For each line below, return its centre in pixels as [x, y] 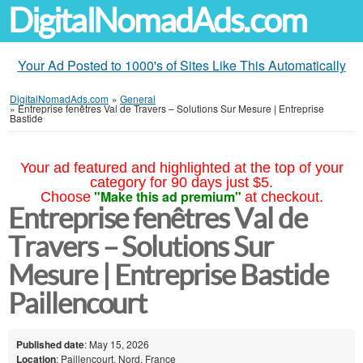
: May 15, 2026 [117, 344]
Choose [65, 197]
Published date [50, 344]
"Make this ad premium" [167, 196]
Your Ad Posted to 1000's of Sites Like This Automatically [181, 65]
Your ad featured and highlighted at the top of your [181, 168]
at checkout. [284, 197]
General [138, 98]
